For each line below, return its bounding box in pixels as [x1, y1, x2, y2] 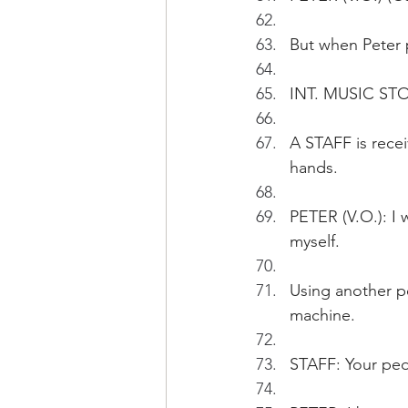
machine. [290, 305, 355, 325]
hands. [290, 158, 338, 178]
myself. [290, 231, 340, 251]
